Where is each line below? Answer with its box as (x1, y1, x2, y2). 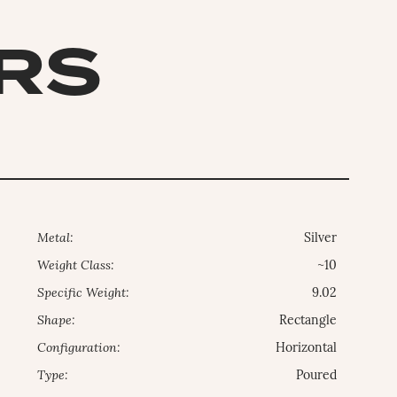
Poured (296, 369, 338, 383)
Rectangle (279, 314, 338, 328)
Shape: (37, 314, 76, 328)
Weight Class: (37, 259, 115, 273)
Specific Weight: (37, 286, 130, 300)
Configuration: (37, 341, 121, 355)
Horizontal (276, 341, 338, 355)
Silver (304, 231, 338, 245)
